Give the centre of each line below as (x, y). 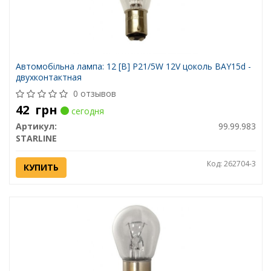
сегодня (86, 111)
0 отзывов (94, 94)
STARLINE (36, 139)
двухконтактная (48, 77)
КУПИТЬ (41, 168)
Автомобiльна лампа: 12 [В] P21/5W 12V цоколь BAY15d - (133, 67)
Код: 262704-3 (231, 164)
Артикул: (36, 126)
